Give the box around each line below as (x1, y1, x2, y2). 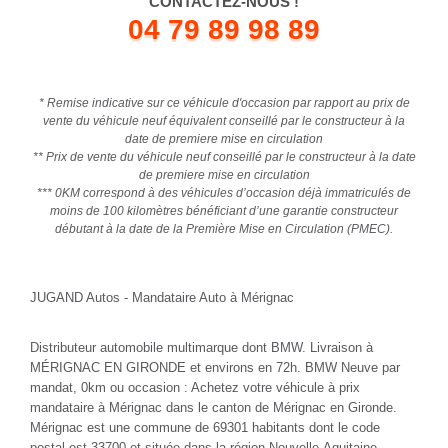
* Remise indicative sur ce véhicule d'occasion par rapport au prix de (38, 95, 410, 110)
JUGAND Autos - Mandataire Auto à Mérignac (30, 289, 294, 305)
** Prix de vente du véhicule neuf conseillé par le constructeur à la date (32, 149, 416, 164)
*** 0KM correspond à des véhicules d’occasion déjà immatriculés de (37, 185, 411, 200)
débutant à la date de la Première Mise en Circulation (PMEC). (55, 221, 393, 236)
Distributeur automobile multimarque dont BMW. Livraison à (30, 339, 373, 355)
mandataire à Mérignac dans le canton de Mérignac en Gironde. (30, 399, 397, 415)
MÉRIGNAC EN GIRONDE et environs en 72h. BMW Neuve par (30, 359, 400, 375)
